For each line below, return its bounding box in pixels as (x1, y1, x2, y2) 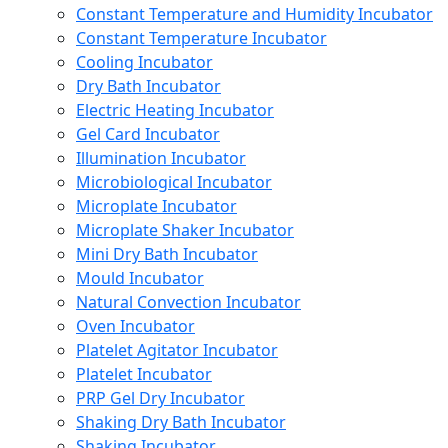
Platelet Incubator (76, 363, 212, 386)
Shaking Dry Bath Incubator (76, 411, 286, 434)
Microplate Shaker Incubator (76, 219, 294, 242)
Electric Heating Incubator (76, 99, 274, 122)
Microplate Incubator (76, 195, 237, 218)
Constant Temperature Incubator (76, 27, 327, 50)
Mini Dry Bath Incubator (76, 243, 258, 266)
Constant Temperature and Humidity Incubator (76, 3, 433, 26)
